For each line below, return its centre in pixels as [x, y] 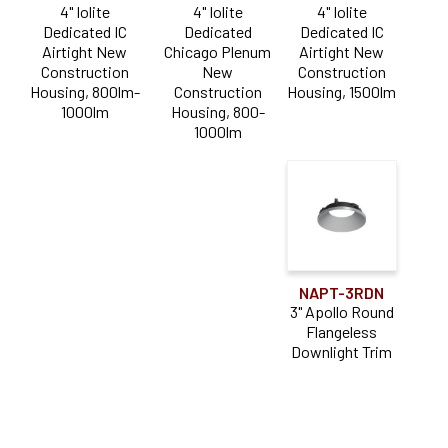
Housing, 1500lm [342, 91]
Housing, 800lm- [84, 91]
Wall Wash [111, 22]
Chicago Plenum [218, 51]
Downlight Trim [342, 351]
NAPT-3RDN [342, 292]
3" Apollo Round [341, 311]
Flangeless [342, 331]
